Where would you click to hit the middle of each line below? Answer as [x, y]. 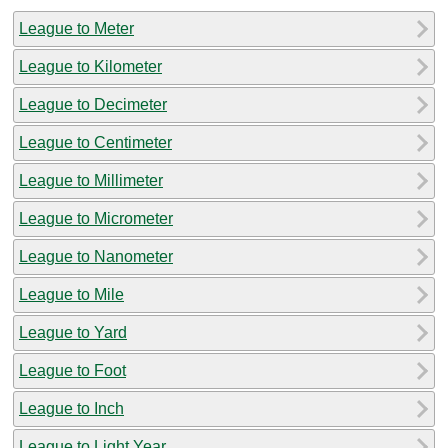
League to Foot [72, 370]
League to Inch [71, 408]
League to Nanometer [96, 256]
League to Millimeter [91, 180]
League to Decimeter [93, 104]
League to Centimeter [95, 142]
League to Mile [71, 294]
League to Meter [76, 28]
